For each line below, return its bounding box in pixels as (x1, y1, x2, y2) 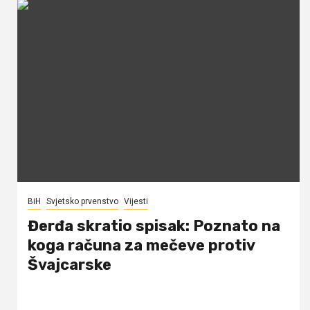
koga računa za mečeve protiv (28, 235, 255, 255)
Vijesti (124, 196, 148, 206)
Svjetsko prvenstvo (46, 196, 118, 206)
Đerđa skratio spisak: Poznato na (28, 216, 280, 235)
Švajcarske (28, 255, 111, 274)
